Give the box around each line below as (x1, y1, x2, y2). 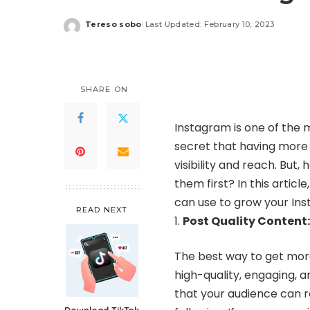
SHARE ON (80, 84, 128, 94)
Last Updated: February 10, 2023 (145, 19, 275, 30)
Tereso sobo (85, 19, 142, 30)
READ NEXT (76, 204, 127, 215)
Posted (84, 24, 118, 35)
